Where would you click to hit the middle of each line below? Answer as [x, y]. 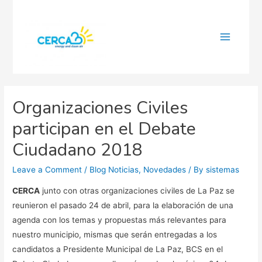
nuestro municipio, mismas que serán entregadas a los [115, 234]
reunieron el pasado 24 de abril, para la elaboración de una [123, 205]
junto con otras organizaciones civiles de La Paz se [137, 190]
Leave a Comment [47, 170]
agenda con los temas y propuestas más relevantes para [120, 220]
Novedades [165, 170]
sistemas [223, 170]
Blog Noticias [114, 170]
